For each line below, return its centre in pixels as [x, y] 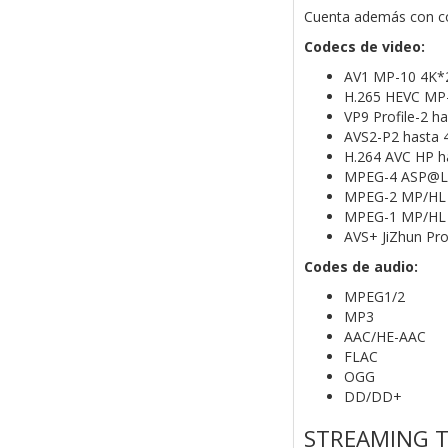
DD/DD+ [372, 397]
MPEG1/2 [374, 297]
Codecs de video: [364, 47]
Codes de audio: [360, 267]
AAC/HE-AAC [384, 337]
